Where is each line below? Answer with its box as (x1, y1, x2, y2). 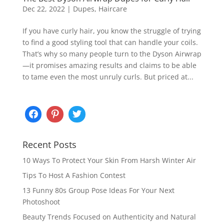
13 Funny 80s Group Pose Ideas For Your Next (22, 185, 174, 195)
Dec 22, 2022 (22, 3, 65, 13)
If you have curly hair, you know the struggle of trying (22, 25, 201, 35)
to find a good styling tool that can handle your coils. (22, 37, 198, 47)
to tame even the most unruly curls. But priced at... (22, 71, 193, 81)
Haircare (98, 3, 127, 13)
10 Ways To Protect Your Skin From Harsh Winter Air (22, 155, 196, 165)
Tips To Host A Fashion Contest (22, 170, 125, 180)
